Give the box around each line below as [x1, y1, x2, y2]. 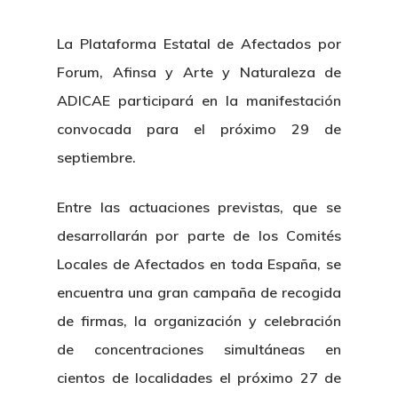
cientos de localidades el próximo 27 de [57, 369, 341, 386]
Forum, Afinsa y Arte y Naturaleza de [57, 63, 341, 81]
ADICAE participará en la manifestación [57, 92, 341, 109]
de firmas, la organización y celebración [57, 312, 341, 330]
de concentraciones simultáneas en [57, 340, 341, 358]
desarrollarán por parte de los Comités [57, 227, 341, 244]
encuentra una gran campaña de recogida [57, 283, 341, 301]
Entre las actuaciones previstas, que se [57, 198, 341, 216]
